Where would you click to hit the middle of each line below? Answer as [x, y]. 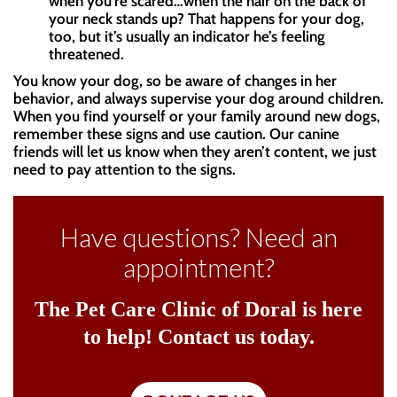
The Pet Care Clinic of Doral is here [198, 310]
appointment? [198, 268]
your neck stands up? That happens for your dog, [206, 19]
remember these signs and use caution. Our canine [176, 134]
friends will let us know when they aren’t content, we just [195, 152]
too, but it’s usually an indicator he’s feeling [187, 37]
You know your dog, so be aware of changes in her [175, 81]
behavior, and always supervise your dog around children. [198, 99]
